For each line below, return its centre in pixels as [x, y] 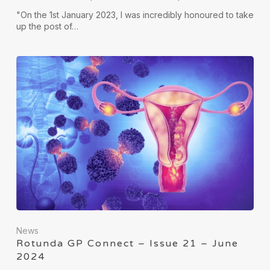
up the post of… [47, 26]
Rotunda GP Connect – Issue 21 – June [127, 244]
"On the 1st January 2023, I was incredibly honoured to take [135, 14]
